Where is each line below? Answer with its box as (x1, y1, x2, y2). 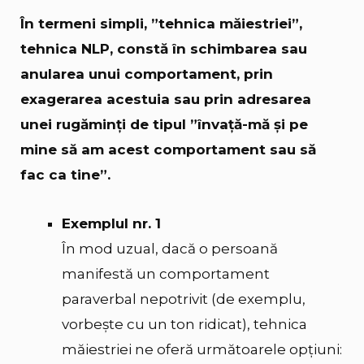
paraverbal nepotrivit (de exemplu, (62, 291, 305, 308)
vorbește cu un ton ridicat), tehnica (62, 316, 307, 333)
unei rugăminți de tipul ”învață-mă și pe (20, 115, 308, 132)
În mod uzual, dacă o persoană (62, 240, 278, 258)
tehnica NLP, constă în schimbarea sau (20, 40, 307, 57)
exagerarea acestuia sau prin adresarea (20, 90, 311, 107)
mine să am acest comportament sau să (20, 141, 316, 158)
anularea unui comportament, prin (20, 65, 273, 82)
